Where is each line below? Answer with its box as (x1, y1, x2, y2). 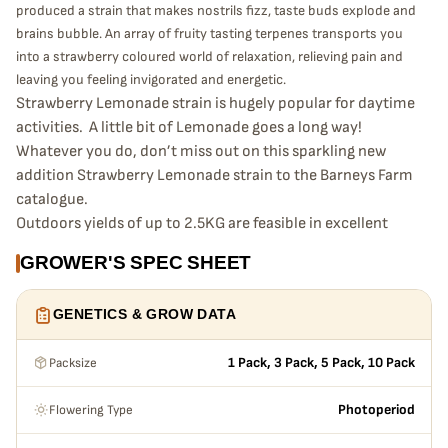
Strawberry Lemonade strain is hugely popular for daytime (16, 94, 415, 113)
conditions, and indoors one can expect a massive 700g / (16, 238, 402, 257)
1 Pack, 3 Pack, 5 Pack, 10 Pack (228, 355, 415, 371)
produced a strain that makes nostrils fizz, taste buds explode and (16, 3, 416, 19)
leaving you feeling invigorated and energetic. (16, 72, 286, 88)
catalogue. (16, 190, 88, 209)
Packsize (49, 354, 97, 371)
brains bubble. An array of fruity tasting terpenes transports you (16, 26, 403, 42)
